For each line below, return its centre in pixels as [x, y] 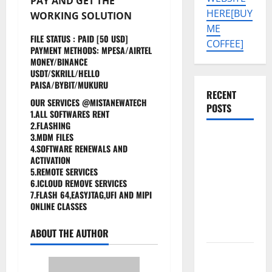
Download [225, 254]
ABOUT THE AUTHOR [70, 233]
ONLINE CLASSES [59, 206]
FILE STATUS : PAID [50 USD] [79, 38]
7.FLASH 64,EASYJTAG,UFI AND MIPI [91, 194]
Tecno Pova [228, 139]
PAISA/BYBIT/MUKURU [69, 84]
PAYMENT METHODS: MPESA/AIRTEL [91, 50]
